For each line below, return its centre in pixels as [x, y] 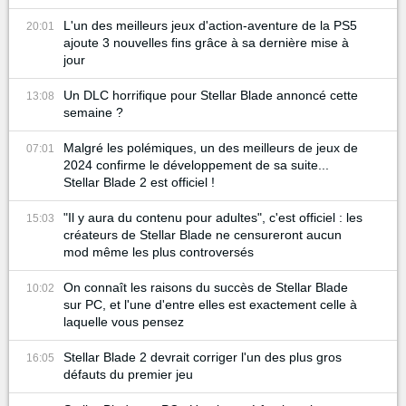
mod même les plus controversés [159, 252]
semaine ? [93, 113]
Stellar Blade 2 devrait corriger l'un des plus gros [203, 358]
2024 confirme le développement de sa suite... [196, 165]
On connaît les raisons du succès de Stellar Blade [206, 288]
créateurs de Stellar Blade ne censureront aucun [203, 235]
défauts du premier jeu [128, 375]
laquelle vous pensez [124, 322]
